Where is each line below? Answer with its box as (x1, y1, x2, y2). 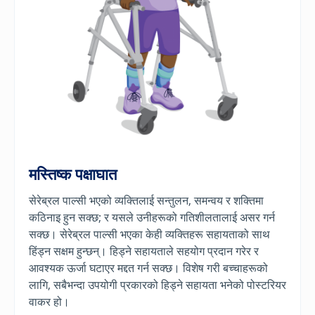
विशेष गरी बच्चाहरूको (183, 259, 268, 276)
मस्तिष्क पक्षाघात (29, 162, 117, 184)
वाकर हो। (29, 293, 70, 309)
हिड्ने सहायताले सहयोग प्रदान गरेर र (110, 243, 259, 259)
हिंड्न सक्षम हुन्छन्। (29, 243, 107, 259)
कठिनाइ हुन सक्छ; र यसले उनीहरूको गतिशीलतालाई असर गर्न (29, 209, 275, 225)
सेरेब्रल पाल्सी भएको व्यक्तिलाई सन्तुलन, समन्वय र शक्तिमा (29, 192, 264, 208)
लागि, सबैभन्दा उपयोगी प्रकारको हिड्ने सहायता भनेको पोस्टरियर (29, 276, 286, 292)
